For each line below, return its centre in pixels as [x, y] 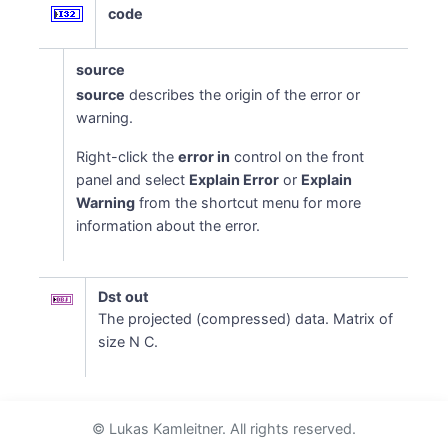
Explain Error [234, 179]
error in [204, 156]
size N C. [128, 341]
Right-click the [127, 156]
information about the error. [168, 225]
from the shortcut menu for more [248, 202]
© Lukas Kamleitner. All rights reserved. [224, 428]
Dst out [124, 296]
